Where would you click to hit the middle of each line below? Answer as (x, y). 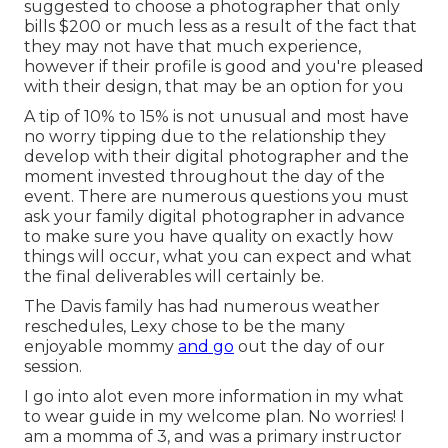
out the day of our (309, 347)
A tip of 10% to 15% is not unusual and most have (216, 117)
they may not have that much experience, (192, 47)
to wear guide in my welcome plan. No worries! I (214, 417)
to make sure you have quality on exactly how (208, 237)
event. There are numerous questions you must (216, 197)
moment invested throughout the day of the (204, 177)
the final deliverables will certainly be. (174, 277)
